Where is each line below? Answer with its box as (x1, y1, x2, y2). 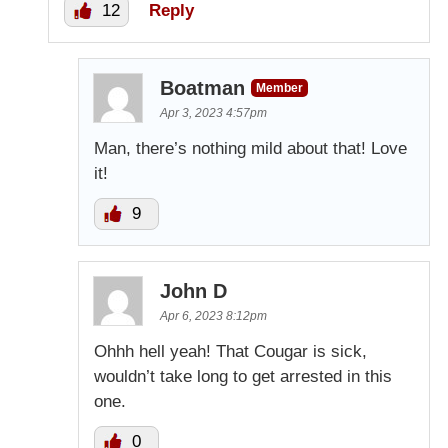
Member (256, 80, 303, 95)
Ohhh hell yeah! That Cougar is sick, (94, 341, 367, 361)
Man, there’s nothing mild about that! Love (94, 138, 407, 158)
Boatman (160, 76, 245, 99)
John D (160, 279, 227, 302)
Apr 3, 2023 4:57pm (160, 105, 267, 120)
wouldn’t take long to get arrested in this (94, 366, 392, 386)
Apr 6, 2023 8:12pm (160, 308, 267, 323)
